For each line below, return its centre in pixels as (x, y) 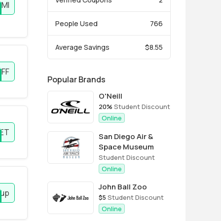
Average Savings (82, 47)
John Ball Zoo (123, 187)
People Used (76, 23)
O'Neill (110, 96)
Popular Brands (76, 79)
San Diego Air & (126, 136)
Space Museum (126, 147)
